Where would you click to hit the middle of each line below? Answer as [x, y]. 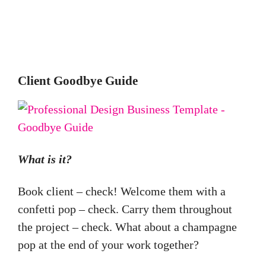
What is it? [45, 159]
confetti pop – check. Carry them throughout [125, 209]
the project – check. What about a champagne [127, 227]
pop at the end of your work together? [110, 245]
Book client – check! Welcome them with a [122, 191]
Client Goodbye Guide [78, 81]
